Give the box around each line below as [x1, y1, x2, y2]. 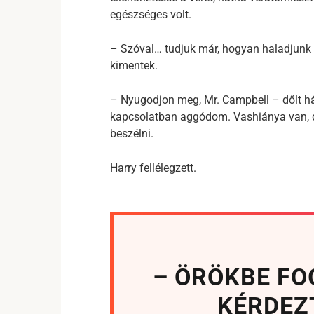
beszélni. [110, 127, 153, 140]
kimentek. [110, 59, 158, 72]
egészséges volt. [110, 8, 191, 21]
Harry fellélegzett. [110, 161, 196, 175]
